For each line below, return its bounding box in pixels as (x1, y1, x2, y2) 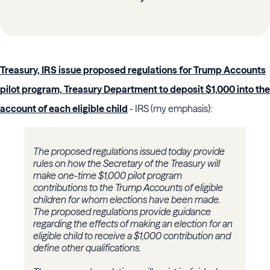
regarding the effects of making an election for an (33, 218, 233, 230)
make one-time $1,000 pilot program (33, 169, 182, 182)
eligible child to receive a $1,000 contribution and (33, 230, 231, 242)
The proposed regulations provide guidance (33, 206, 211, 218)
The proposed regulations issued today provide (33, 145, 225, 158)
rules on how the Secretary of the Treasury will (33, 157, 220, 170)
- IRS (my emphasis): (128, 102, 212, 115)
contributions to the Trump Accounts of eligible (33, 181, 223, 194)
